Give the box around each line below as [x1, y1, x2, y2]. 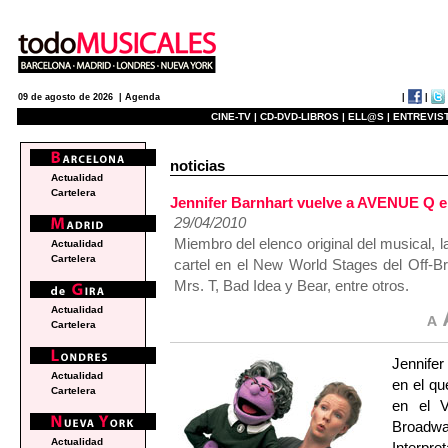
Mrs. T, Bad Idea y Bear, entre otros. [173, 277, 409, 295]
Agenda [125, 92, 160, 102]
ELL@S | [348, 111, 390, 122]
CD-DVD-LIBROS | [260, 111, 345, 122]
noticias [170, 157, 225, 175]
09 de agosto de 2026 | [18, 92, 125, 102]
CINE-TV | [211, 111, 260, 122]
